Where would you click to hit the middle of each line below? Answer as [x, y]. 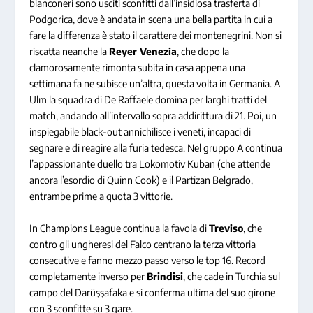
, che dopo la [203, 52]
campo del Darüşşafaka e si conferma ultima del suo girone [153, 292]
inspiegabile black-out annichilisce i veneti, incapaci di [140, 132]
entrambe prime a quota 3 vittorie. [101, 196]
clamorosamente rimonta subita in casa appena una [138, 68]
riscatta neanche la [70, 52]
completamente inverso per [88, 276]
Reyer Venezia [143, 52]
